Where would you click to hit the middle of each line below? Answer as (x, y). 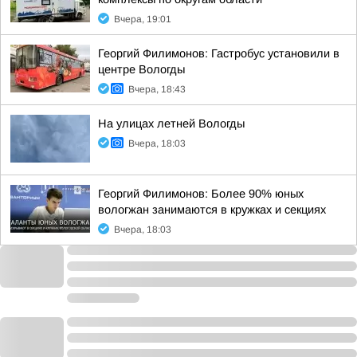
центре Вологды (141, 69)
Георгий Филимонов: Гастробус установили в (219, 53)
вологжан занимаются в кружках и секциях (212, 210)
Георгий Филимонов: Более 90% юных (201, 194)
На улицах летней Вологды (171, 124)
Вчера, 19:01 (143, 19)
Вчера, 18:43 (157, 89)
